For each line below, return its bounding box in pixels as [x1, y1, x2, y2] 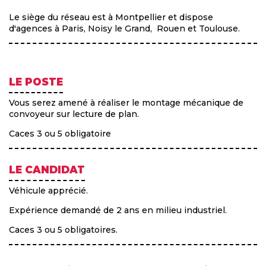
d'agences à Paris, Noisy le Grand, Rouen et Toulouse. [9, 23, 240, 34]
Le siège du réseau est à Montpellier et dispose [9, 11, 213, 23]
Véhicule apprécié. [9, 185, 88, 196]
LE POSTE [9, 75, 63, 88]
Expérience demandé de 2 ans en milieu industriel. [9, 204, 227, 216]
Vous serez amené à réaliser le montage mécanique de [9, 97, 243, 108]
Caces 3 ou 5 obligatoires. [9, 224, 118, 235]
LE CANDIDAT [9, 163, 85, 176]
